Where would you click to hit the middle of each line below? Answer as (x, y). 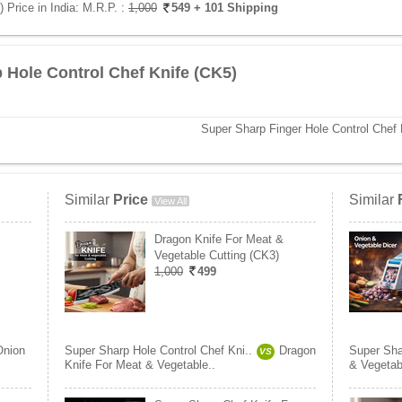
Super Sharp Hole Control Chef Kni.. (158, 350)
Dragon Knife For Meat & (219, 239)
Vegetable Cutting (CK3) (217, 255)
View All (170, 201)
